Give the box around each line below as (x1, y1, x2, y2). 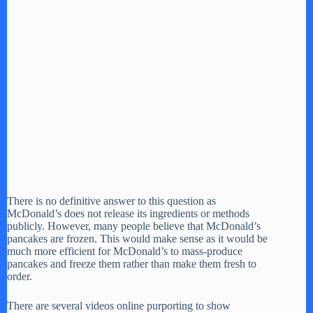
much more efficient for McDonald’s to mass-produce (7, 245, 242, 258)
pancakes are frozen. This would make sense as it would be (7, 233, 268, 245)
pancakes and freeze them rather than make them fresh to (7, 258, 256, 270)
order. (7, 270, 32, 283)
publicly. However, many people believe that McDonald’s (7, 220, 261, 233)
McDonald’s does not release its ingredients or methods (7, 208, 249, 220)
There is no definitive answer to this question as (7, 195, 216, 208)
